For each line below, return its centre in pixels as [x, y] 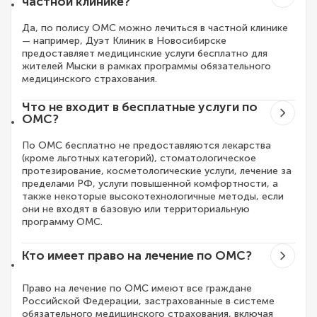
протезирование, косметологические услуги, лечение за [157, 171]
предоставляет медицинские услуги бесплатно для [145, 54]
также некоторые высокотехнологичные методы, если [153, 197]
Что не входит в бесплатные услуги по [140, 107]
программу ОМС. [62, 222]
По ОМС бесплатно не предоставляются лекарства [146, 146]
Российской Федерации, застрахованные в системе [148, 301]
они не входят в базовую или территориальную [136, 209]
